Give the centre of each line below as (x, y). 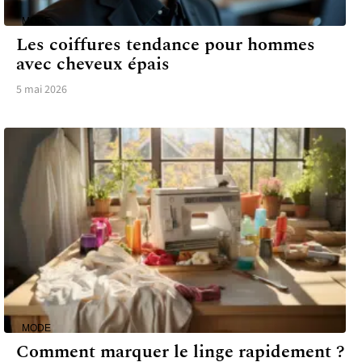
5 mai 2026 (42, 90)
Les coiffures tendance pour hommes (166, 45)
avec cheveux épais (93, 65)
